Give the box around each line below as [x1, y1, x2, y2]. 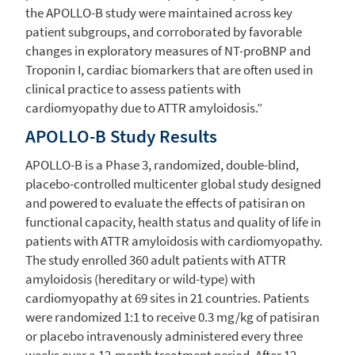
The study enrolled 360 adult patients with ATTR [25, 250, 286, 269]
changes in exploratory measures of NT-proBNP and [25, 41, 311, 59]
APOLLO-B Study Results [25, 124, 217, 147]
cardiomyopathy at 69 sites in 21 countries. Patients [25, 288, 309, 307]
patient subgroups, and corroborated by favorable [25, 22, 302, 40]
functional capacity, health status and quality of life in [25, 212, 321, 231]
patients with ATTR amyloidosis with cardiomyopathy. [25, 231, 323, 250]
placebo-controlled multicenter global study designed [25, 174, 321, 193]
